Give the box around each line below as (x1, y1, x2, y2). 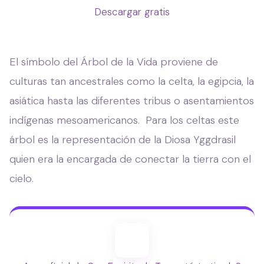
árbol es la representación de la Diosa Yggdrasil (9, 132, 236, 147)
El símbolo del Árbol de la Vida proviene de (9, 54, 218, 69)
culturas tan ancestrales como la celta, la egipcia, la (9, 74, 254, 88)
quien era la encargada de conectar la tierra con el (9, 151, 251, 166)
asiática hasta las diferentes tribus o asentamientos (9, 93, 254, 108)
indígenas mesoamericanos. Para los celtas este (9, 113, 239, 127)
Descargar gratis (94, 5, 170, 18)
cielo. (9, 171, 34, 186)
